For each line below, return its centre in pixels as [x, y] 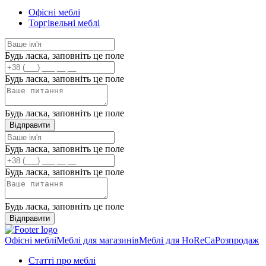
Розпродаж [237, 240]
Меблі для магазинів [98, 240]
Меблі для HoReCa [177, 240]
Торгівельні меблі [64, 23]
